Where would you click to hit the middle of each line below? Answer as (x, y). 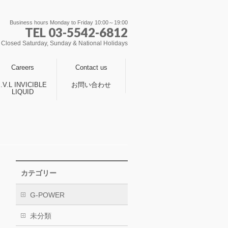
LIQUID (22, 92)
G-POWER (47, 195)
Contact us (91, 67)
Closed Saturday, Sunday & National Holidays (64, 43)
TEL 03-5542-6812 (76, 32)
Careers (22, 67)
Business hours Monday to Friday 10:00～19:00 (69, 22)
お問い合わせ (91, 85)
